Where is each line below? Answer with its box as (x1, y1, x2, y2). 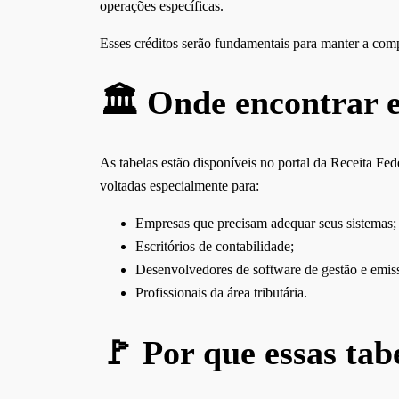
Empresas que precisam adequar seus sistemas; (135, 215, 396, 231)
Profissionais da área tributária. (135, 284, 307, 300)
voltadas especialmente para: (100, 177, 259, 193)
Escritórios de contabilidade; (135, 238, 294, 254)
